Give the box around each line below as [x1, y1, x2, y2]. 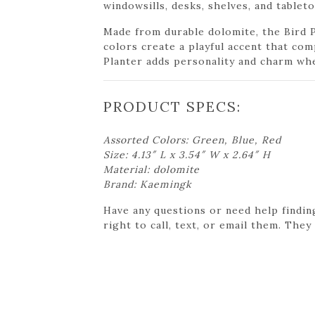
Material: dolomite [103, 162, 200, 176]
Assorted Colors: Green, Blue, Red [103, 133, 281, 146]
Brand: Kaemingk [103, 177, 192, 191]
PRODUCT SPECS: [103, 97, 241, 115]
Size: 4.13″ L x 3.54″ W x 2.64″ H [103, 148, 271, 161]
